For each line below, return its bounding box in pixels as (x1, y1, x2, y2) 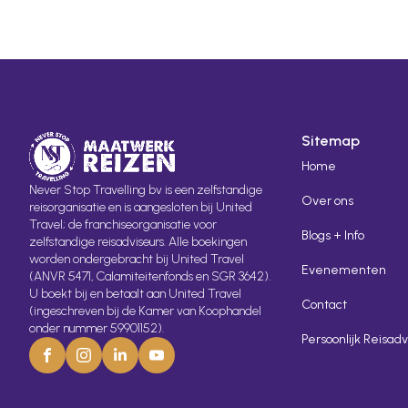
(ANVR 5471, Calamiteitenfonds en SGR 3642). (29, 269, 270, 285)
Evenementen (301, 262, 386, 279)
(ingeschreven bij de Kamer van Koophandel (29, 303, 261, 320)
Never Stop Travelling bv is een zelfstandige (29, 182, 262, 199)
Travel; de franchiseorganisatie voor (29, 217, 217, 233)
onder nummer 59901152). (29, 321, 164, 337)
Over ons (301, 193, 353, 209)
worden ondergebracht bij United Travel (29, 251, 244, 268)
